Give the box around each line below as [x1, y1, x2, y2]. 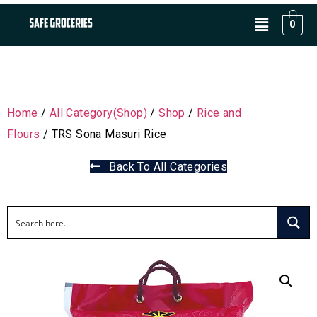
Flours [7, 127, 40, 141]
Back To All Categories [100, 160, 228, 173]
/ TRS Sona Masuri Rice [40, 127, 167, 141]
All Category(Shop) [49, 106, 148, 120]
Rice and [197, 106, 242, 120]
